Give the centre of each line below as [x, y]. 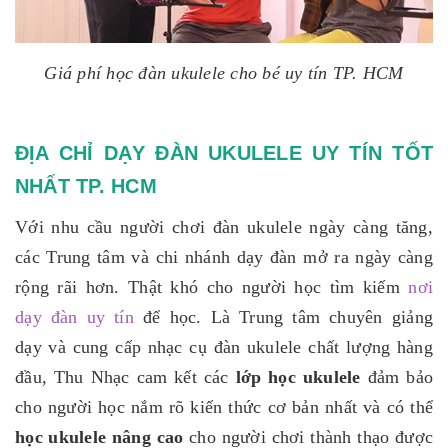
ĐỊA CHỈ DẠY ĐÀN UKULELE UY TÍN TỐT [224, 153]
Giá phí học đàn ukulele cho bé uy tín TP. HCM [224, 73]
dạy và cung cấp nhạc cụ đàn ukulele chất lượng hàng [224, 347]
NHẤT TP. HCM [86, 186]
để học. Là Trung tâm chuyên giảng [283, 317]
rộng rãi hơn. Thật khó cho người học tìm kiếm [212, 287]
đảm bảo [400, 377]
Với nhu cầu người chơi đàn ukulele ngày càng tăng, [224, 227]
